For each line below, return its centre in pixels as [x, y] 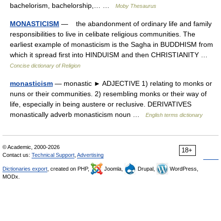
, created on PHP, [69, 169]
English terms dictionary [174, 115]
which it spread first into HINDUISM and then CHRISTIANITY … [111, 55]
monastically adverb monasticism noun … [78, 114]
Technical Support [53, 155]
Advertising [90, 155]
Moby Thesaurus [136, 6]
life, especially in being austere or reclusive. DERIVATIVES [101, 104]
